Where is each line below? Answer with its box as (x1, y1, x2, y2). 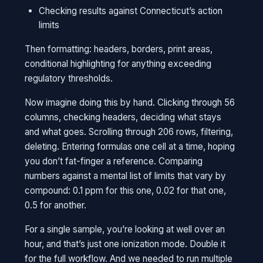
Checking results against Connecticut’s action (39, 5, 223, 16)
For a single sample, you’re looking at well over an (25, 224, 225, 235)
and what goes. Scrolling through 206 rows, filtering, (25, 126, 234, 137)
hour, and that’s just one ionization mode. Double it (25, 238, 226, 249)
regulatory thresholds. (25, 73, 113, 84)
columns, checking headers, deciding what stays (25, 112, 222, 123)
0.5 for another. (25, 200, 87, 211)
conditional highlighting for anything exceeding (25, 58, 212, 69)
